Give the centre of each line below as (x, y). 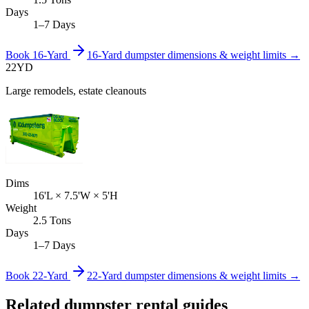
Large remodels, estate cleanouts (76, 91)
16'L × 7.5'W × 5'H (76, 196)
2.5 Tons (52, 221)
